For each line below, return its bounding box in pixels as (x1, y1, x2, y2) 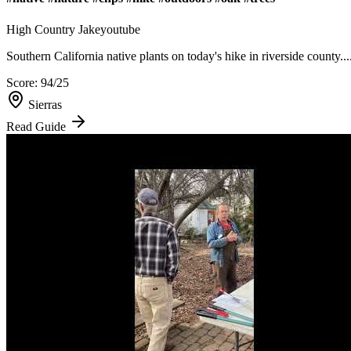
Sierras (28, 97, 62, 111)
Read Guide (6, 119, 69, 133)
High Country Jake (6, 22, 100, 36)
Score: (6, 75, 41, 89)
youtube (100, 22, 140, 36)
